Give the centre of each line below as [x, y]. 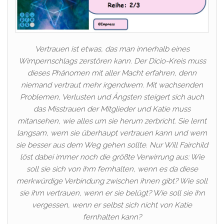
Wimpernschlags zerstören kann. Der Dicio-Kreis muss [112, 61]
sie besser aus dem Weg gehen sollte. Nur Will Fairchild [112, 145]
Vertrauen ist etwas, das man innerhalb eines [112, 49]
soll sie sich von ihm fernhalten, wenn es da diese [112, 169]
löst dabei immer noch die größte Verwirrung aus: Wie [112, 157]
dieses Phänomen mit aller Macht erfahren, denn [112, 73]
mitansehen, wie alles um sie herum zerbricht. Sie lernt [112, 121]
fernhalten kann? [112, 217]
